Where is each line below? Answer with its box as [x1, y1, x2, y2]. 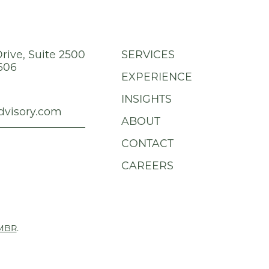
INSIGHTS [121, 92, 172, 105]
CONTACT [121, 136, 174, 150]
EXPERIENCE [121, 70, 192, 83]
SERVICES [121, 47, 175, 61]
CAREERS [121, 159, 174, 172]
